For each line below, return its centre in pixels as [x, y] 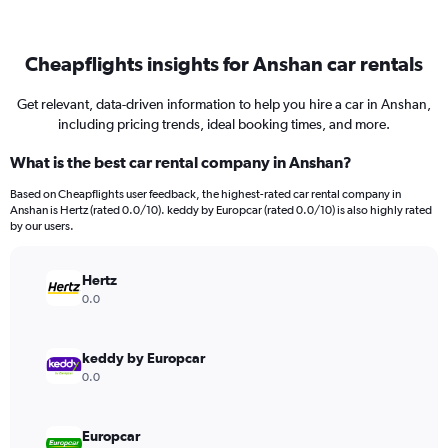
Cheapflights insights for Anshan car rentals [224, 63]
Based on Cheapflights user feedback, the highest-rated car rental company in [205, 194]
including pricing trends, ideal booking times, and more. [224, 124]
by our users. [42, 226]
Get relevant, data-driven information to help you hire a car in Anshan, [224, 104]
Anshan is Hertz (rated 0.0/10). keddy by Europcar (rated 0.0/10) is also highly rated [221, 210]
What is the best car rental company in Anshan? [181, 162]
